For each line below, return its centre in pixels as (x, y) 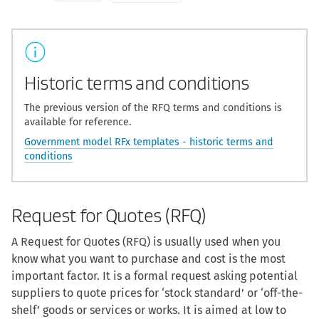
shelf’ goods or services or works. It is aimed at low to (149, 310)
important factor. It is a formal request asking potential (155, 276)
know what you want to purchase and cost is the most (148, 259)
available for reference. (78, 122)
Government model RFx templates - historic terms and (149, 142)
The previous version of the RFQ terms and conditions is (153, 108)
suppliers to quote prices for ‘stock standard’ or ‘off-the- (157, 293)
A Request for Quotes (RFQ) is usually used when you (146, 242)
